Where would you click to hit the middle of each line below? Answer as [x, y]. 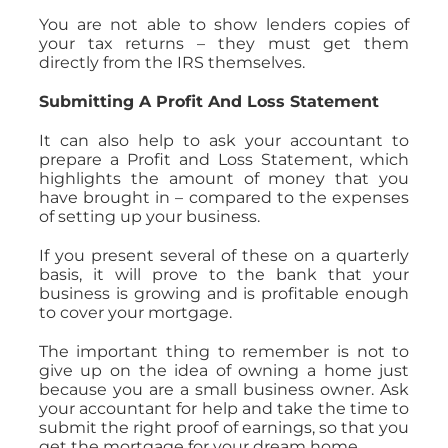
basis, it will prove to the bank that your [224, 274]
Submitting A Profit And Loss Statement [208, 101]
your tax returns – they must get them [224, 43]
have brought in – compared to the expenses [224, 197]
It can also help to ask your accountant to [224, 140]
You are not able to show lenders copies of [224, 24]
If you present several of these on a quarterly [224, 255]
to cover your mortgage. [135, 312]
